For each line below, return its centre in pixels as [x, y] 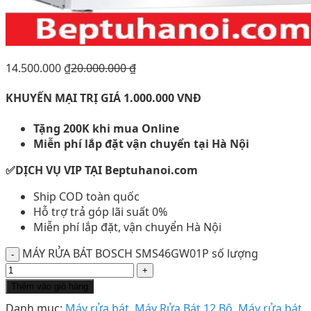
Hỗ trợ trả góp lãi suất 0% [100, 211]
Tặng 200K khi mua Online [106, 128]
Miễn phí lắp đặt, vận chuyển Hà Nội [127, 227]
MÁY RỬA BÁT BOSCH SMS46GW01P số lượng [140, 253]
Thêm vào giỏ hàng [50, 286]
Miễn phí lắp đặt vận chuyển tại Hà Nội [141, 143]
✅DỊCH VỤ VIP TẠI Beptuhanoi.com [102, 170]
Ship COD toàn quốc [86, 196]
